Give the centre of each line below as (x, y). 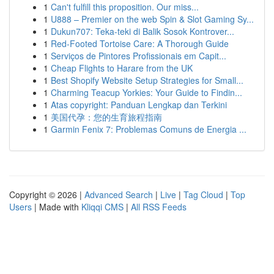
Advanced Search (119, 194)
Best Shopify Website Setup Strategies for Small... (147, 80)
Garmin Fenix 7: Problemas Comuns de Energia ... (149, 129)
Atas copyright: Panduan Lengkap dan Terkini (139, 105)
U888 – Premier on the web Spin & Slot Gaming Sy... (152, 19)
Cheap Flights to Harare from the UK (122, 68)
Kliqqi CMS (102, 207)
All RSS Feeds (159, 207)
